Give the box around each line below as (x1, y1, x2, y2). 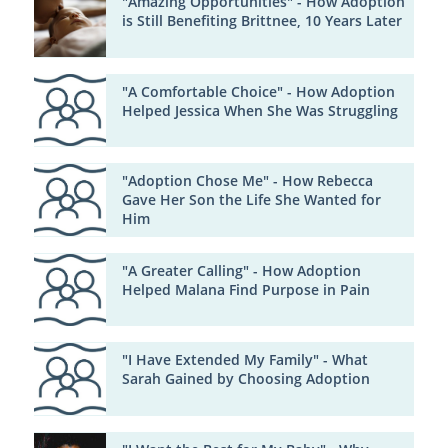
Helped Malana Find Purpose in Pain (121, 280, 370, 299)
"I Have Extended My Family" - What (121, 351, 368, 370)
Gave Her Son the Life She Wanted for (121, 191, 381, 210)
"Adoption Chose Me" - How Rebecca (121, 172, 373, 191)
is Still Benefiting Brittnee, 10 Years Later (121, 11, 402, 30)
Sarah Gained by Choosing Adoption (121, 370, 370, 389)
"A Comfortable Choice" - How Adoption (121, 82, 395, 101)
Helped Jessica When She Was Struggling (121, 101, 398, 120)
